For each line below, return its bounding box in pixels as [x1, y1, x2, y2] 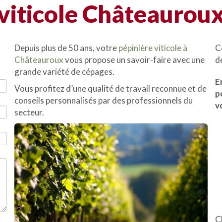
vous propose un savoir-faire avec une [65, 55, 205, 65]
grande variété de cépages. [14, 66, 114, 77]
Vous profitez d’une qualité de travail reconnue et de [14, 83, 207, 94]
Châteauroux [14, 55, 65, 65]
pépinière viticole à [118, 43, 187, 53]
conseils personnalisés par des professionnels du [14, 95, 193, 106]
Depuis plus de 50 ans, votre [14, 43, 118, 53]
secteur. [14, 107, 46, 117]
